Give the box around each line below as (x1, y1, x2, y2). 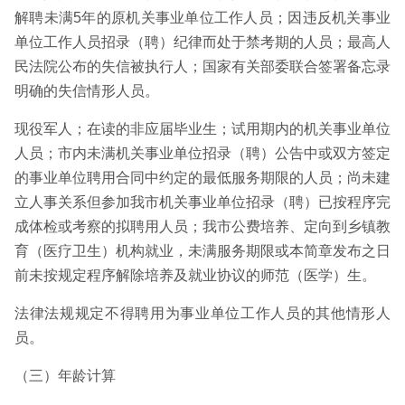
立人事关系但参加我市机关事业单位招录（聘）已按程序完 (14, 194, 391, 210)
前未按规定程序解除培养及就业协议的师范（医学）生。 (14, 268, 376, 283)
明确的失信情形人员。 (14, 83, 159, 99)
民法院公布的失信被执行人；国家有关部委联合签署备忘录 (14, 59, 391, 74)
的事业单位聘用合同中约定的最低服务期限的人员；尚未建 (14, 170, 391, 185)
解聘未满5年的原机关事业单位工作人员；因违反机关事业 (14, 10, 391, 25)
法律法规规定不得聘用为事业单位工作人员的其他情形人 (14, 306, 391, 321)
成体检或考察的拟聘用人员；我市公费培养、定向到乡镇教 (14, 219, 391, 234)
